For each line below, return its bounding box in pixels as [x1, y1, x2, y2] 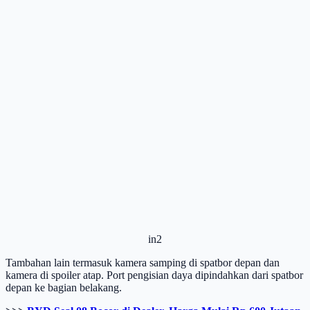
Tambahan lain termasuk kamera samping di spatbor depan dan [6, 256, 280, 268]
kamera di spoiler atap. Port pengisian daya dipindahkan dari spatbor [6, 268, 303, 281]
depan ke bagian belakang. [6, 281, 122, 293]
